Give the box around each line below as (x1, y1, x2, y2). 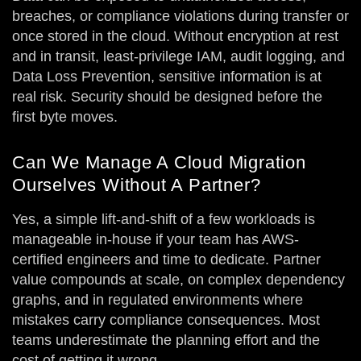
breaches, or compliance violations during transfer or (12, 8, 349, 25)
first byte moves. (12, 109, 118, 126)
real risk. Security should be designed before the (12, 89, 322, 106)
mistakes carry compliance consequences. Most (12, 312, 320, 329)
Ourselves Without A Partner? (12, 175, 261, 196)
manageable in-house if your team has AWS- (12, 231, 299, 248)
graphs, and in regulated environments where (12, 292, 303, 309)
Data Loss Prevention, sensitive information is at (12, 68, 322, 85)
